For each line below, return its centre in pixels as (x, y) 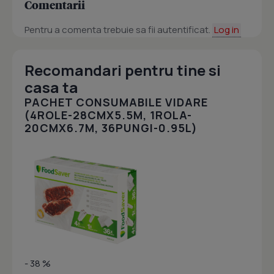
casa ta (51, 87)
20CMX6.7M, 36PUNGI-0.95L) (111, 128)
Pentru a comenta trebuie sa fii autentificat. (118, 30)
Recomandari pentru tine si (123, 70)
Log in (227, 30)
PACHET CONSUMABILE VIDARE (116, 102)
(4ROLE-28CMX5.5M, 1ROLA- (108, 115)
